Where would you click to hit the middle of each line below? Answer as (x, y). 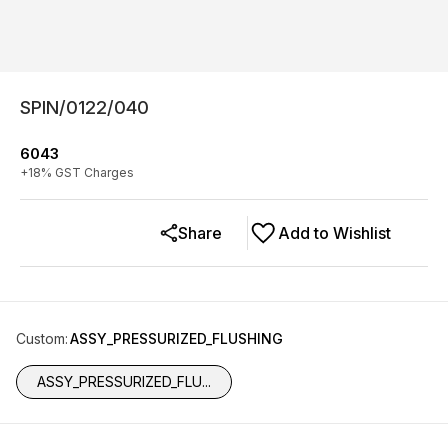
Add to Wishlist (334, 233)
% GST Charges (87, 172)
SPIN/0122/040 (84, 107)
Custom (40, 338)
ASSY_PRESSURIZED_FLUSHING (176, 338)
